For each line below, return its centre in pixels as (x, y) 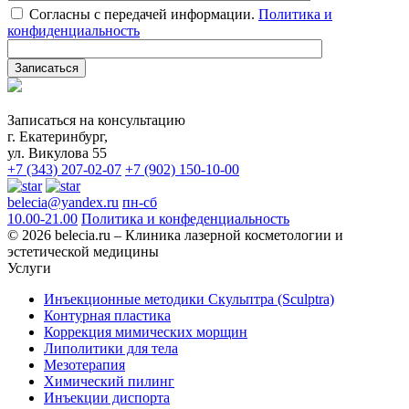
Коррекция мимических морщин (146, 332)
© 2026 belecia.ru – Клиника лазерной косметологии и (175, 236)
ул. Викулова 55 (57, 153)
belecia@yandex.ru (63, 203)
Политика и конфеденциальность (185, 219)
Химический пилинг (109, 382)
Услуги (29, 268)
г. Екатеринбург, (58, 137)
